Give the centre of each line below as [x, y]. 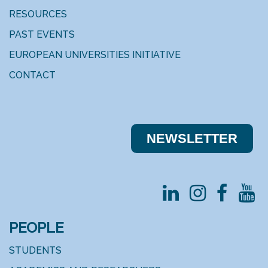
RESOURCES [39, 14]
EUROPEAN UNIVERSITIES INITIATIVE [95, 55]
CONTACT [32, 75]
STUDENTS [35, 250]
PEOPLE [38, 227]
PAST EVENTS [42, 34]
